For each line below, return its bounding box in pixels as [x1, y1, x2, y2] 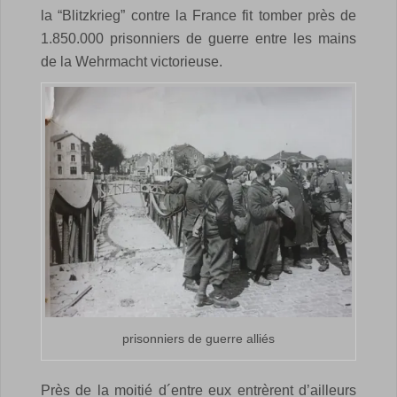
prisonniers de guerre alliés [122, 331, 275, 346]
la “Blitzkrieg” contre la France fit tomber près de [41, 8, 356, 24]
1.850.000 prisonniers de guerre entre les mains [41, 31, 356, 47]
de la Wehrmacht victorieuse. [41, 54, 222, 70]
